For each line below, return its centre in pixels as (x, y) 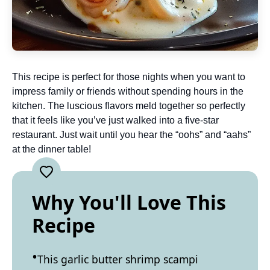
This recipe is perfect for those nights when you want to (129, 77)
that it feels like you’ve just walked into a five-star (115, 120)
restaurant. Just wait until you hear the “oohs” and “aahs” (131, 135)
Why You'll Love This (129, 202)
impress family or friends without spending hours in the (128, 91)
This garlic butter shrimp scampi (118, 259)
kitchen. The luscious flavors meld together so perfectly (129, 106)
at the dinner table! (52, 149)
